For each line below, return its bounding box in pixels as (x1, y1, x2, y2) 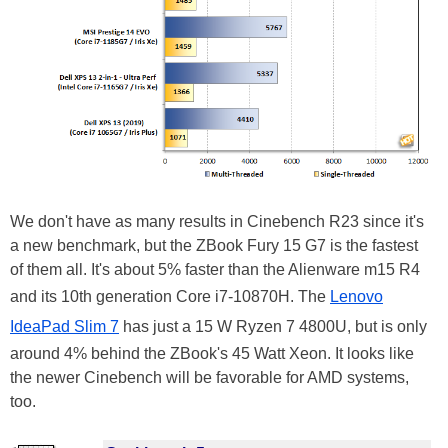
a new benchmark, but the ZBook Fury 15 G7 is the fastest (10, 236, 418, 254)
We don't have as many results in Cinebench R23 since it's (10, 212, 424, 230)
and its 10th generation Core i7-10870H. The (10, 287, 330, 305)
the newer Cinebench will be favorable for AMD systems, (10, 368, 409, 386)
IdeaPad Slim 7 (10, 317, 119, 335)
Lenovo (330, 287, 383, 305)
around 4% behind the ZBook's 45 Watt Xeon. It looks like (10, 344, 414, 362)
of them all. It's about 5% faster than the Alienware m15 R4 (10, 260, 420, 278)
